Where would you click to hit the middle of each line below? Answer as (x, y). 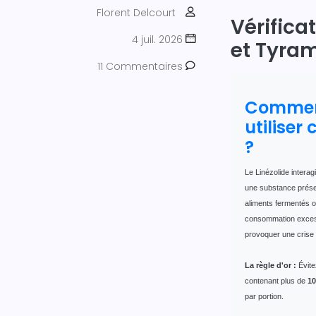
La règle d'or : (271, 265)
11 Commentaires (141, 66)
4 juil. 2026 (159, 39)
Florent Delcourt (136, 12)
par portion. (264, 296)
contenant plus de (276, 280)
